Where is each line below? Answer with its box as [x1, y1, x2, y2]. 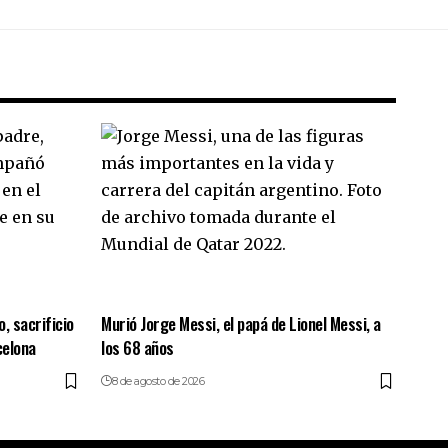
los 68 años [101, 335, 174, 361]
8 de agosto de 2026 [111, 374, 205, 389]
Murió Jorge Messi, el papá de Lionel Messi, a [101, 311, 381, 337]
